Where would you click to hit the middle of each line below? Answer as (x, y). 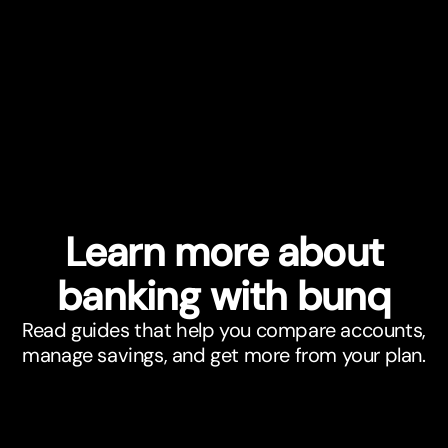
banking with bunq (224, 296)
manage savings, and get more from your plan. (224, 355)
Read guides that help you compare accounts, (224, 330)
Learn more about (224, 252)
